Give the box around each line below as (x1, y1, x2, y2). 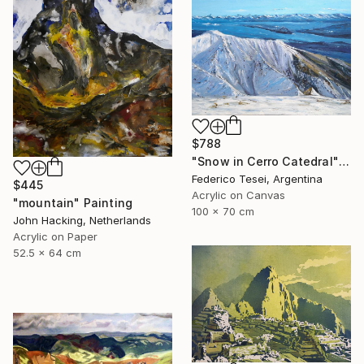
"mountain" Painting (13, 195, 133, 210)
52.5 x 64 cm (13, 245, 81, 259)
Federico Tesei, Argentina (192, 172, 323, 186)
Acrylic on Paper (13, 229, 97, 243)
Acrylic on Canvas (192, 188, 285, 202)
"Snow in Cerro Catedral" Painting (338, 154, 349, 169)
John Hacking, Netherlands (13, 213, 151, 227)
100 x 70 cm (192, 205, 254, 219)
